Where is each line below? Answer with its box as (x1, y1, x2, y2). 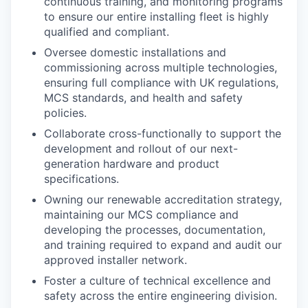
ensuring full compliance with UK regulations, (44, 75, 278, 89)
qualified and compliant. (44, 24, 169, 38)
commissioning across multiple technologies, (44, 60, 277, 74)
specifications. (44, 171, 119, 186)
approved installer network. (44, 252, 187, 267)
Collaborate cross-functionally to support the (44, 126, 281, 140)
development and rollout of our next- (44, 141, 238, 155)
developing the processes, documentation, (44, 222, 265, 236)
